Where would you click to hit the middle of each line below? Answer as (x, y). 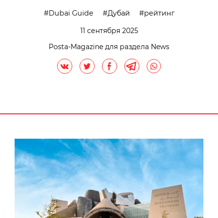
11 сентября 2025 (109, 30)
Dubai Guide (71, 13)
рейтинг (159, 13)
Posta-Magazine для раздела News (109, 46)
